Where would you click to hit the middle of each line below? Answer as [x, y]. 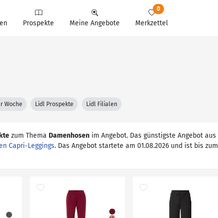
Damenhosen [69, 136]
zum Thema [29, 136]
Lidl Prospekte [54, 104]
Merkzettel [152, 23]
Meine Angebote [95, 23]
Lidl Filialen [102, 104]
